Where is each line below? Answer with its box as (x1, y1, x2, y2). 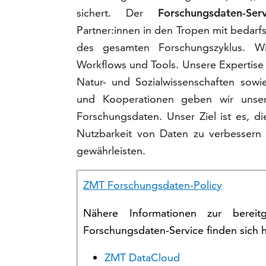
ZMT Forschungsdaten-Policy (83, 178, 223, 192)
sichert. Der (77, 6, 158, 20)
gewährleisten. (77, 144, 146, 158)
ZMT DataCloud (104, 251, 180, 265)
